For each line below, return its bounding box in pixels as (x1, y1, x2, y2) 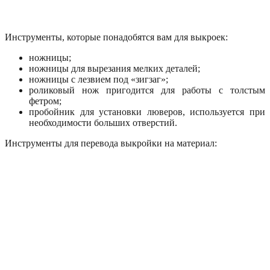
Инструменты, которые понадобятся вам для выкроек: (5, 31, 228, 42)
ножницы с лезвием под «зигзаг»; (29, 74, 168, 84)
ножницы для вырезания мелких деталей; (29, 63, 200, 74)
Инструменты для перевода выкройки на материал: (5, 137, 217, 148)
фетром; (29, 95, 61, 106)
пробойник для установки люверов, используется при (29, 106, 265, 117)
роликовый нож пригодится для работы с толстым (29, 84, 265, 95)
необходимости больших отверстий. (29, 117, 177, 128)
